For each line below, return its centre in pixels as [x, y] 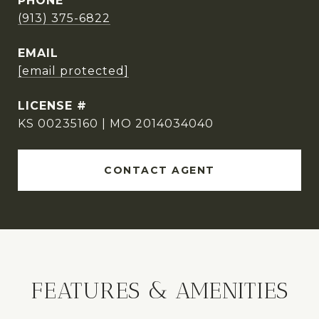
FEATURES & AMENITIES [159, 291]
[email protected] [73, 71]
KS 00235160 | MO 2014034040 [116, 124]
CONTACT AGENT [159, 171]
